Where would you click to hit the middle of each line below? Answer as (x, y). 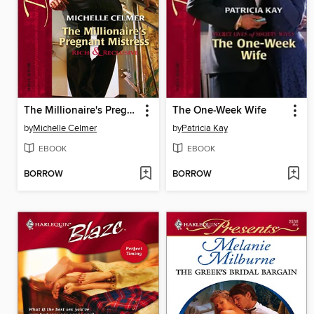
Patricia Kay (204, 128)
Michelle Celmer (65, 128)
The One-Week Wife (219, 110)
